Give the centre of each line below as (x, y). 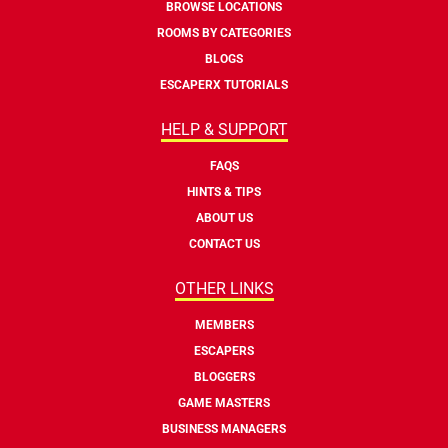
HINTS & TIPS (224, 191)
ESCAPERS (224, 350)
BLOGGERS (224, 376)
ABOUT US (224, 217)
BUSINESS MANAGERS (224, 428)
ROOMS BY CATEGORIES (224, 32)
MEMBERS (224, 324)
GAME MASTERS (224, 402)
